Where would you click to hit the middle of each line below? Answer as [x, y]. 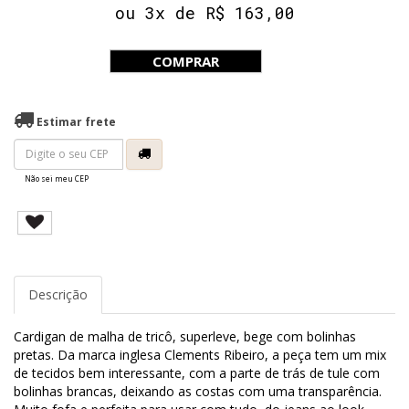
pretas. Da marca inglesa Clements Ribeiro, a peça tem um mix [200, 354]
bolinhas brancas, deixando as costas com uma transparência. [198, 391]
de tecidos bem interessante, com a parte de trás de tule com [197, 372]
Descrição [58, 294]
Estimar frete [75, 121]
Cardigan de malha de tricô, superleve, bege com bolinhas [185, 336]
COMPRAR [185, 61]
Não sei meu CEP [57, 178]
